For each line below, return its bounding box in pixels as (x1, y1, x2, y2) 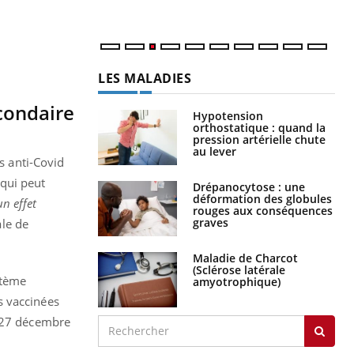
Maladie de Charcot (193, 250, 298, 265)
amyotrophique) (193, 273, 281, 289)
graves (193, 214, 228, 230)
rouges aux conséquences (193, 202, 333, 218)
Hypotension (193, 107, 263, 123)
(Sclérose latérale (193, 262, 285, 277)
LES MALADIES (98, 69, 191, 87)
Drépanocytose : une (193, 179, 305, 194)
